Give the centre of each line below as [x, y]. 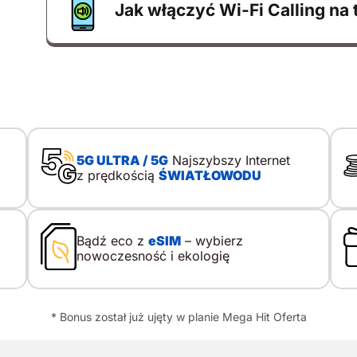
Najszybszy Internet [229, 160]
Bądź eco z [112, 241]
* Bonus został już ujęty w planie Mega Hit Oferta [178, 317]
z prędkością [117, 175]
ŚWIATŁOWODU [210, 175]
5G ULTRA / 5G [122, 160]
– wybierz [212, 241]
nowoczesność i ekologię [153, 256]
